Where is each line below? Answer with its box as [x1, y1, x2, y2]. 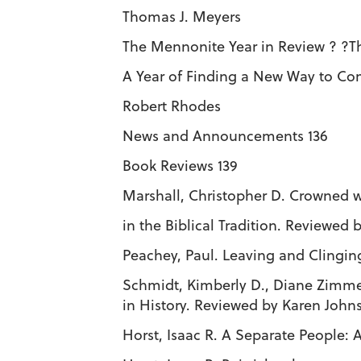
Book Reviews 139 [122, 156, 238, 176]
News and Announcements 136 [122, 126, 328, 146]
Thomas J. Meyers [122, 6, 241, 27]
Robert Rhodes [122, 96, 221, 116]
